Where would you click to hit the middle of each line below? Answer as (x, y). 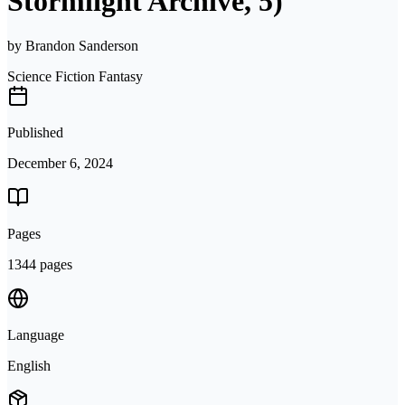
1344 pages (40, 264)
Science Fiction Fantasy (75, 76)
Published (35, 132)
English (29, 365)
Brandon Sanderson (82, 45)
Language (36, 334)
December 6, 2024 (60, 163)
